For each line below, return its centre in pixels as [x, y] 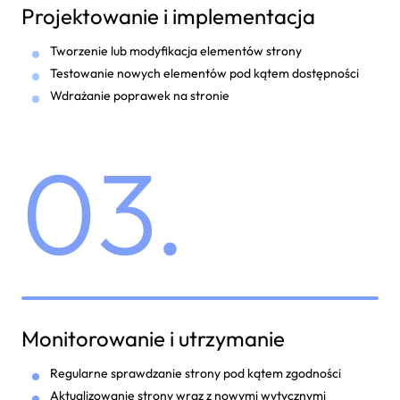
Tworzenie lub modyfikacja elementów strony [176, 51]
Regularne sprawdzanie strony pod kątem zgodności [196, 373]
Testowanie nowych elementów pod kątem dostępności [204, 73]
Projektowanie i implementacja [168, 16]
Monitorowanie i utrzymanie [153, 338]
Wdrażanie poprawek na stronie [140, 96]
